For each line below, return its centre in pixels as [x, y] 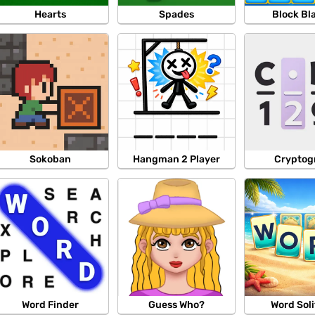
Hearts [50, 15]
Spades [177, 15]
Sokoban [50, 160]
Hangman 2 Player [177, 160]
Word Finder [50, 304]
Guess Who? [177, 304]
